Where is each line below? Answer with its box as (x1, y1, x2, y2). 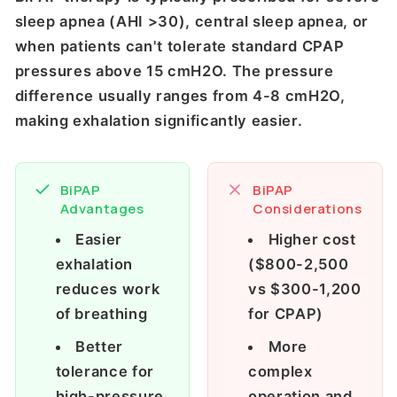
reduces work (55, 280, 160, 299)
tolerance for (55, 362, 155, 381)
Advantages (59, 199, 144, 219)
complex (248, 362, 313, 381)
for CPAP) (248, 305, 323, 323)
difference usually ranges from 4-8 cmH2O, (14, 87, 346, 105)
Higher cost (268, 230, 356, 249)
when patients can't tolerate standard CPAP (14, 37, 345, 56)
